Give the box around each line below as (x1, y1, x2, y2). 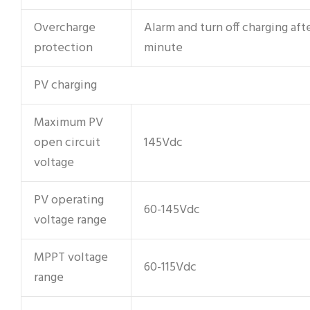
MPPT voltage (34, 247, 108, 268)
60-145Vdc (144, 199, 200, 220)
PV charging (34, 75, 97, 95)
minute (144, 37, 183, 58)
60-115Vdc (144, 257, 197, 277)
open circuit (34, 132, 100, 153)
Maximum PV (34, 112, 103, 133)
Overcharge (34, 17, 95, 38)
